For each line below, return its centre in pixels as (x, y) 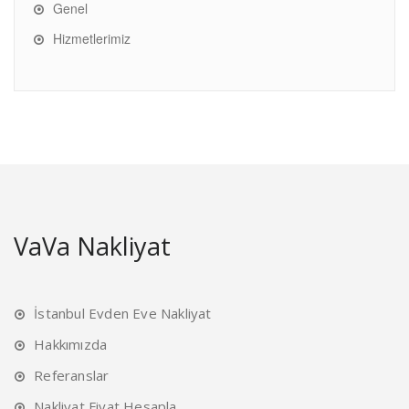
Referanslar (72, 375)
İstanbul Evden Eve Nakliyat (123, 313)
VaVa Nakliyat (92, 246)
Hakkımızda (71, 344)
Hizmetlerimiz (92, 38)
